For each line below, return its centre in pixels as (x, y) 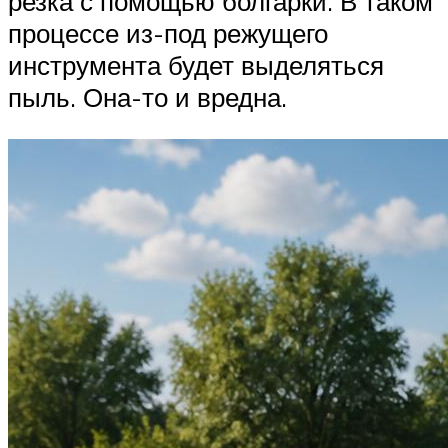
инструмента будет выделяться (196, 64)
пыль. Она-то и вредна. (147, 96)
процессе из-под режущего (168, 32)
